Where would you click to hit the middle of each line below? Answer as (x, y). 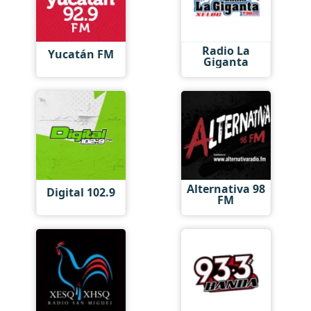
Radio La (226, 50)
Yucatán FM (81, 54)
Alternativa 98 (226, 188)
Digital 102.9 (81, 193)
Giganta (226, 61)
